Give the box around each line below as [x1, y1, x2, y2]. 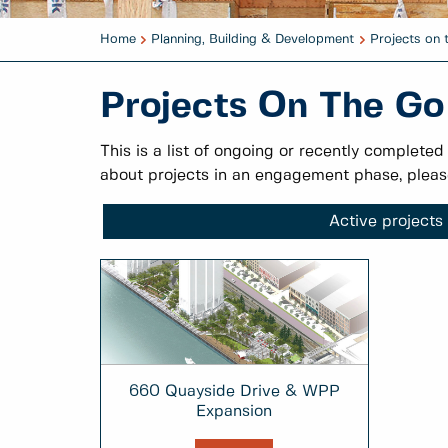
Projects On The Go [100, 90, 444, 125]
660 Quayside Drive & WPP [128, 384, 340, 400]
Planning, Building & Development [151, 33, 355, 46]
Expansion [196, 404, 273, 420]
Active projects [329, 214, 443, 230]
